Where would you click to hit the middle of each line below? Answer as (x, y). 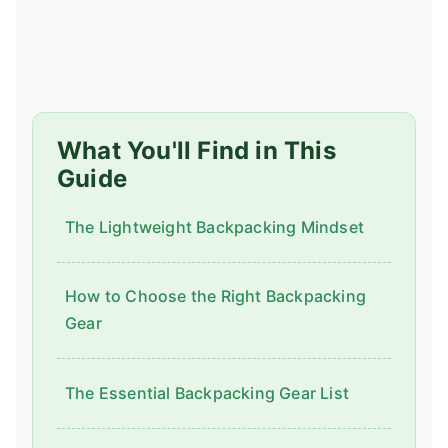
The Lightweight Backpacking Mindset (214, 226)
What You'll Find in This (196, 150)
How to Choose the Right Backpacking (215, 296)
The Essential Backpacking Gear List (207, 392)
